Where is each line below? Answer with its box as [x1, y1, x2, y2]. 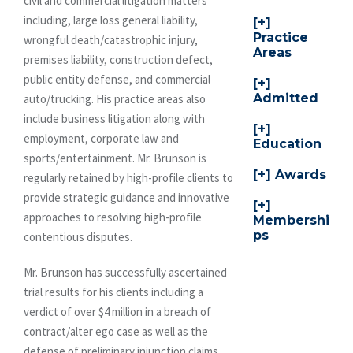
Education [253, 136, 321, 152]
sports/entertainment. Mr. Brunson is [24, 150, 206, 165]
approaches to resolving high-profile [24, 209, 202, 225]
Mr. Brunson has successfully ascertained [24, 264, 227, 280]
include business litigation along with [24, 110, 205, 126]
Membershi [253, 213, 329, 229]
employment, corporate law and [24, 130, 179, 146]
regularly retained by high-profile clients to [24, 169, 233, 185]
